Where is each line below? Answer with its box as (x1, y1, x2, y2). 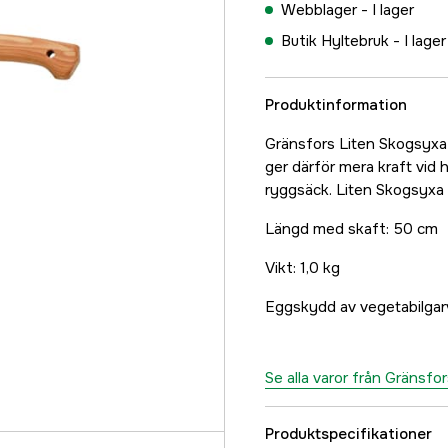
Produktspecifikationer (265, 424, 432, 444)
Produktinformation (265, 95, 407, 115)
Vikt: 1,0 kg (265, 258, 340, 278)
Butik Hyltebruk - (281, 31, 404, 51)
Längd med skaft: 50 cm (265, 219, 438, 239)
